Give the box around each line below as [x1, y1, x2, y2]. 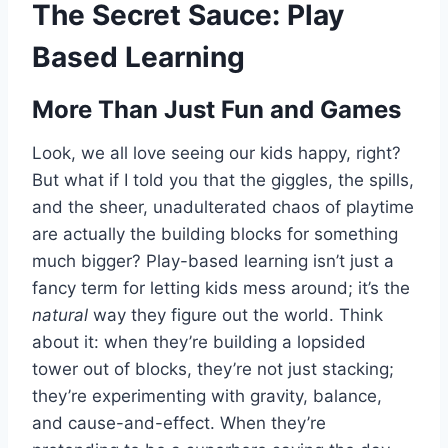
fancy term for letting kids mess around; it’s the [32, 278, 410, 299]
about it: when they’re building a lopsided [32, 332, 366, 353]
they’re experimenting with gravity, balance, [32, 386, 382, 407]
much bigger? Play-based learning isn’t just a [32, 251, 394, 272]
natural [32, 305, 88, 326]
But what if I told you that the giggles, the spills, [32, 170, 414, 191]
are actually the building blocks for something [32, 224, 398, 245]
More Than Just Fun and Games [32, 95, 401, 125]
